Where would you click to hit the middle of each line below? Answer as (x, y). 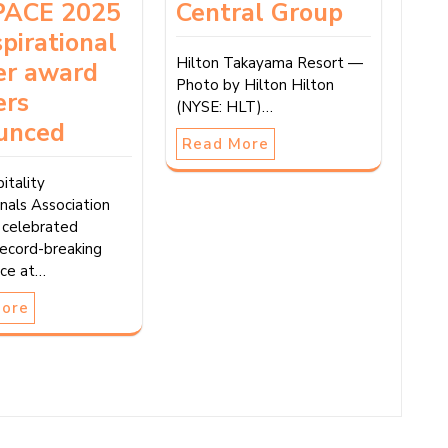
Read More (225, 143)
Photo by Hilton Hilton (254, 84)
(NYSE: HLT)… (224, 106)
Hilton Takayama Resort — (269, 62)
